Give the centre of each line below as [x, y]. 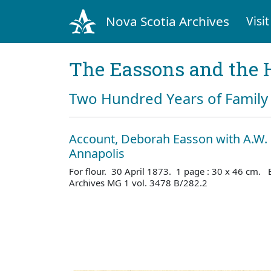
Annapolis [97, 153]
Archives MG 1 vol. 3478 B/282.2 [138, 182]
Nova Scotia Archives [167, 21]
